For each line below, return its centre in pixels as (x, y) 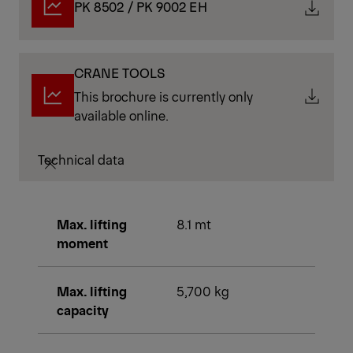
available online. (123, 115)
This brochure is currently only (163, 97)
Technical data (81, 160)
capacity (83, 310)
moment (82, 243)
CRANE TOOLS (119, 73)
